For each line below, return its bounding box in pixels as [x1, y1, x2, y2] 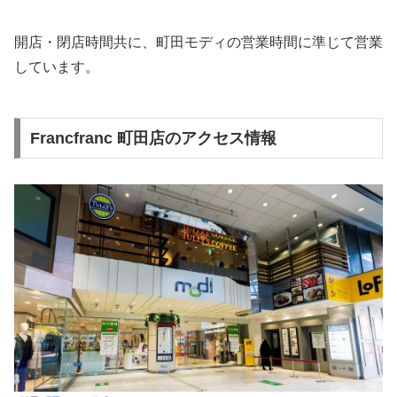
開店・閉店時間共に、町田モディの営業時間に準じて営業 [14, 34, 383, 50]
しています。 [14, 58, 99, 74]
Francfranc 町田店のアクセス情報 [29, 128, 276, 147]
